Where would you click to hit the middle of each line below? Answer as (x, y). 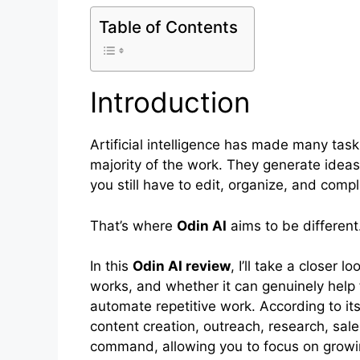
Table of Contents (168, 27)
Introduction (170, 102)
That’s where (133, 225)
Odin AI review (182, 266)
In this (111, 266)
